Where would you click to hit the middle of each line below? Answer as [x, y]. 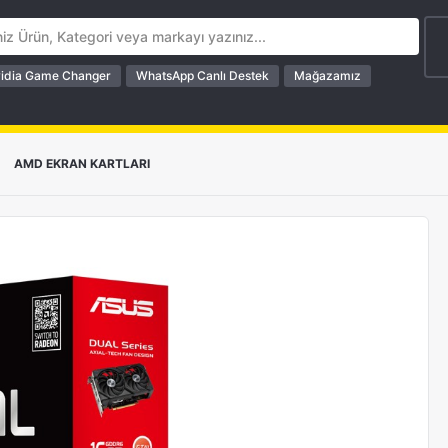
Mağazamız [327, 75]
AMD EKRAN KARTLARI [82, 163]
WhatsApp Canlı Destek [202, 75]
